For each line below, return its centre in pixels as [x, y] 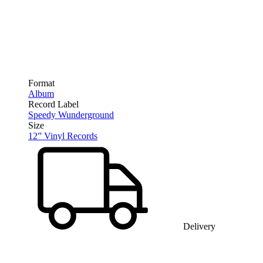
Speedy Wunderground [71, 114]
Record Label [53, 104]
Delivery [198, 226]
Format [41, 83]
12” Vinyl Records [63, 136]
